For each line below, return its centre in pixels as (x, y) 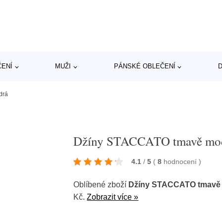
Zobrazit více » (113, 197)
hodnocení (181, 162)
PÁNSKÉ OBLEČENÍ (144, 66)
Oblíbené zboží (101, 185)
